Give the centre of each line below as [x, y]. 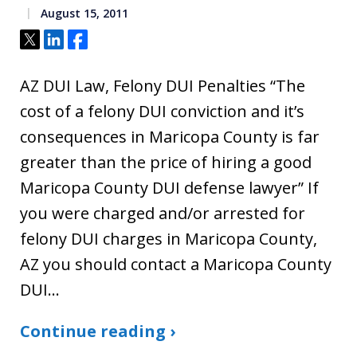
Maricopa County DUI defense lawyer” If [169, 187]
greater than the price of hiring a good [166, 162]
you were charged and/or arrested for [163, 213]
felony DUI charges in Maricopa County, [169, 238]
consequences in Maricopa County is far [170, 136]
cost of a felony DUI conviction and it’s [162, 111]
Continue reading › [98, 331]
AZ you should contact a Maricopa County [176, 264]
